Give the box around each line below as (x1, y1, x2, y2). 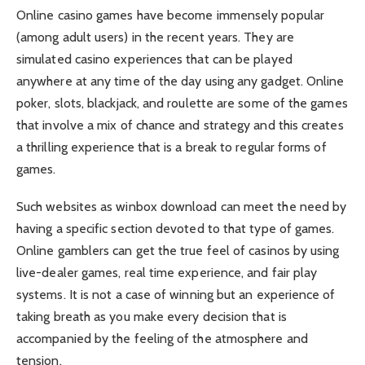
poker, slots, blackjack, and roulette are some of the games (16, 95, 348, 111)
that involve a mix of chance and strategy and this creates (16, 117, 344, 133)
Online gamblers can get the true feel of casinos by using (16, 242, 340, 258)
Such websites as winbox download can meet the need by (16, 198, 347, 214)
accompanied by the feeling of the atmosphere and (16, 330, 308, 346)
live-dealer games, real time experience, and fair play (16, 264, 318, 280)
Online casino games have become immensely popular (16, 7, 324, 23)
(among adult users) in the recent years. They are (16, 29, 294, 45)
